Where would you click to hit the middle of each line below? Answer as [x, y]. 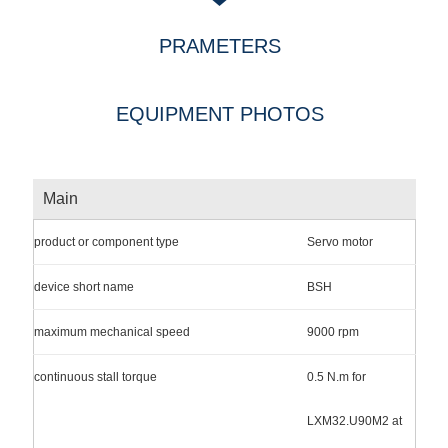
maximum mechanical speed [111, 331]
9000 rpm [332, 331]
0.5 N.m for [336, 376]
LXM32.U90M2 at [354, 420]
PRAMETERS [219, 45]
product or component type [106, 241]
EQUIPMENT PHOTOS [219, 113]
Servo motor [339, 241]
